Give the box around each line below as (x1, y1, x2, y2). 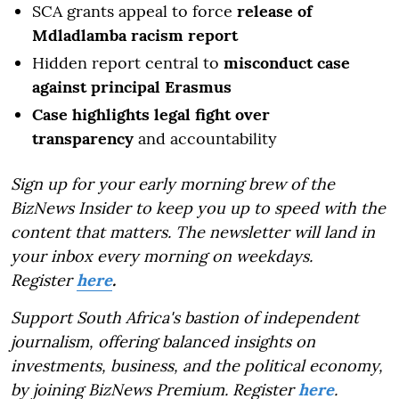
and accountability (134, 127, 277, 149)
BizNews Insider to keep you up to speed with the (11, 197, 386, 218)
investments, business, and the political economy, (11, 354, 383, 376)
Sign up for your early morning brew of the (11, 173, 335, 194)
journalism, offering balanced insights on (11, 330, 315, 352)
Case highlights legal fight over (32, 103, 270, 125)
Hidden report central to (32, 52, 224, 73)
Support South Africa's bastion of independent (11, 306, 359, 328)
